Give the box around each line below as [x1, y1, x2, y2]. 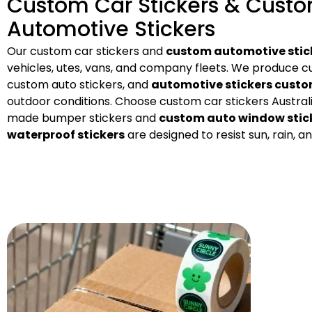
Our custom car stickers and [7, 42, 166, 59]
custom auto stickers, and [7, 76, 151, 93]
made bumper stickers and [7, 109, 159, 126]
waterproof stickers [7, 126, 125, 143]
